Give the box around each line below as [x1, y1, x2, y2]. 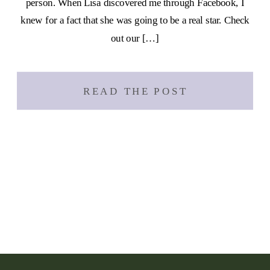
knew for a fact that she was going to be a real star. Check [20, 14, 250, 27]
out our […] [111, 32, 159, 44]
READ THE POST [83, 85, 187, 97]
